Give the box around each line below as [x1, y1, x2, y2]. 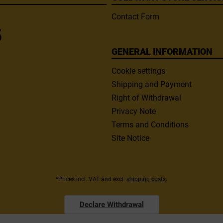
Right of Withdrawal [111, 93, 181, 103]
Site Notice [111, 133, 149, 143]
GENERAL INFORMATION [111, 46, 213, 57]
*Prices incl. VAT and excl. [56, 176, 126, 183]
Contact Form [111, 12, 159, 21]
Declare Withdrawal [79, 200, 144, 210]
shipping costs [126, 176, 166, 183]
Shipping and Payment [111, 80, 192, 89]
